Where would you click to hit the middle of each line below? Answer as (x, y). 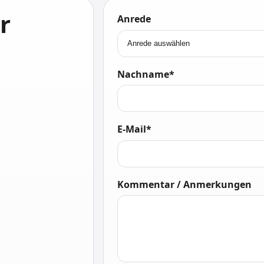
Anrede (134, 19)
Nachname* (146, 74)
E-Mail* (134, 129)
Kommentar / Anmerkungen (184, 184)
